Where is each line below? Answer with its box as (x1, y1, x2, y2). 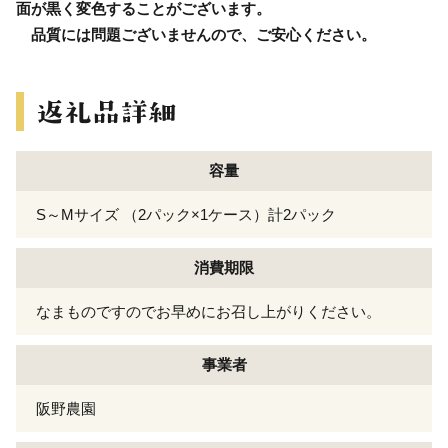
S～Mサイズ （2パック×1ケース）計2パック (36, 205, 336, 223)
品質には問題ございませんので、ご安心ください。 (16, 25, 376, 43)
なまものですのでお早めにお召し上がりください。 (36, 302, 381, 320)
